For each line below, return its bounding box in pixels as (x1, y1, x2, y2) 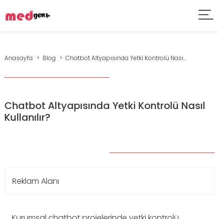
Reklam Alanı (12, 175, 59, 187)
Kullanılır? (4, 110, 50, 124)
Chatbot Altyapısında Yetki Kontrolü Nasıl (4, 99, 205, 112)
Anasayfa (4, 54, 33, 62)
